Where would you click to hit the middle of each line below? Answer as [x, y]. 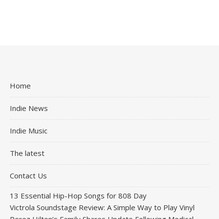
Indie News [29, 108]
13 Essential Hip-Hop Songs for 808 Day [78, 195]
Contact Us [28, 175]
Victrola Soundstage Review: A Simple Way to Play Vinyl [102, 207]
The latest [27, 153]
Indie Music [29, 130]
